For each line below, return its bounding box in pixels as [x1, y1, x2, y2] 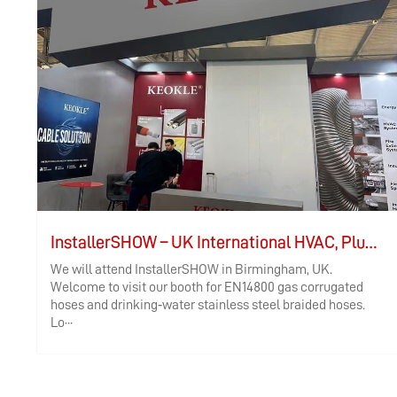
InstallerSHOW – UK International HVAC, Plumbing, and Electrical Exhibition [365, 233, 378, 252]
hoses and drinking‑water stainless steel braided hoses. [51, 298, 366, 313]
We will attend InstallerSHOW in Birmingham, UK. [51, 262, 333, 277]
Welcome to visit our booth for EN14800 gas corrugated [51, 280, 364, 295]
